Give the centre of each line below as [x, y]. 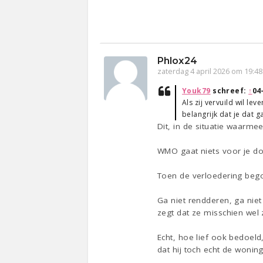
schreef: [230, 91]
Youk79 [196, 91]
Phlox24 [177, 61]
